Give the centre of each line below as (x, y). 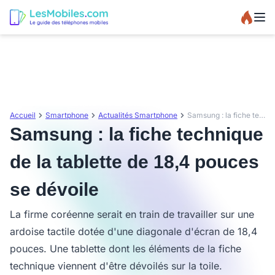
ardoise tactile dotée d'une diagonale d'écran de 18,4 (134, 231)
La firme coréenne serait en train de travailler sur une (132, 214)
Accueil (23, 115)
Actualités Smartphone (138, 115)
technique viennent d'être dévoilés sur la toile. (116, 266)
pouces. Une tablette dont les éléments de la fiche (126, 249)
